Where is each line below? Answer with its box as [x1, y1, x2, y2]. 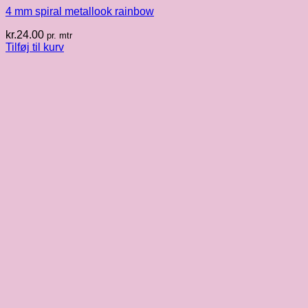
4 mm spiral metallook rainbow [5, 5, 154, 18]
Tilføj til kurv [5, 41, 64, 54]
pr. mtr [47, 30, 72, 41]
